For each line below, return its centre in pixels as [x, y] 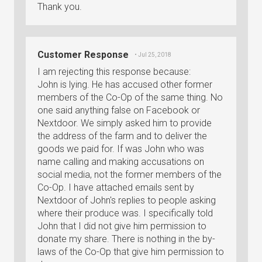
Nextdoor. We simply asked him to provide [125, 123]
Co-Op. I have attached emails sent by [116, 187]
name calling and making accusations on [121, 162]
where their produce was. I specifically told [125, 213]
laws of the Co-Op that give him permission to [131, 252]
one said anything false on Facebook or [119, 110]
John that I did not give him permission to [122, 226]
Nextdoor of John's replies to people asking [127, 200]
